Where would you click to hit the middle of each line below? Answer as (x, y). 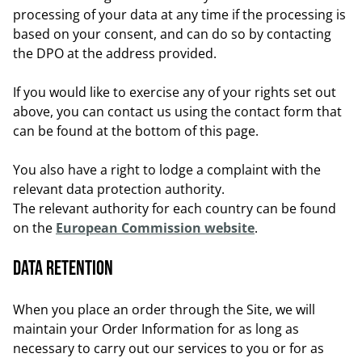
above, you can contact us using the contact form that (177, 112)
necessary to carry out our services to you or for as (168, 348)
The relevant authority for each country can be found (175, 208)
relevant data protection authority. (119, 189)
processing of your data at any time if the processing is (179, 15)
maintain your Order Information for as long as (156, 329)
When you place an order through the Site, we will (164, 309)
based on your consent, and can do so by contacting (172, 34)
